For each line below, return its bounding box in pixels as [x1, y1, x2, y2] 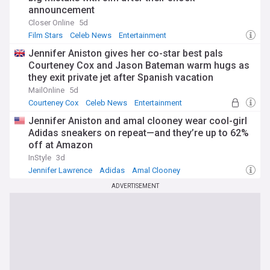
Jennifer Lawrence [28, 166, 92, 175]
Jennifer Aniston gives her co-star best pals [28, 48, 223, 59]
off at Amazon [28, 139, 93, 151]
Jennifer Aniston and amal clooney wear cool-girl [28, 115, 247, 127]
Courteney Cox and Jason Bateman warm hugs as [28, 60, 250, 71]
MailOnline [28, 86, 64, 95]
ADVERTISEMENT [111, 183, 159, 189]
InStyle [28, 153, 51, 162]
